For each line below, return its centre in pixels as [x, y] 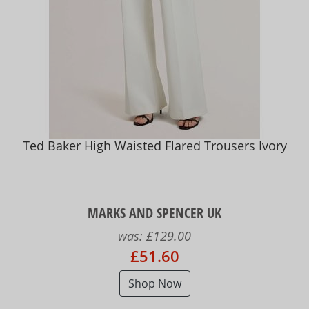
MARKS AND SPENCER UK [154, 213]
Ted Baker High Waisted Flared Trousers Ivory [154, 145]
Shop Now [154, 284]
